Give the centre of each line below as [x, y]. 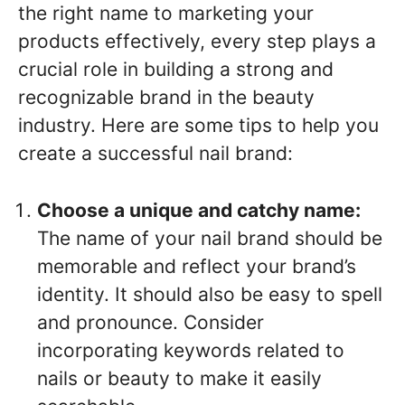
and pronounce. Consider [151, 322]
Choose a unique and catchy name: [199, 210]
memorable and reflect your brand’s [197, 266]
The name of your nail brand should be [210, 238]
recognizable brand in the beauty [166, 98]
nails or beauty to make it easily [179, 378]
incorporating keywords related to [191, 350]
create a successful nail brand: [155, 154]
